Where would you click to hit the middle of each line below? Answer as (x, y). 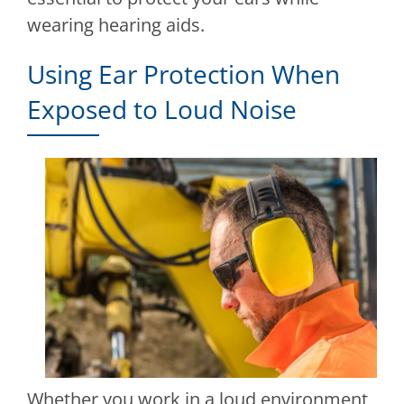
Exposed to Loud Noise (162, 110)
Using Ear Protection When (184, 74)
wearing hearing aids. (116, 25)
